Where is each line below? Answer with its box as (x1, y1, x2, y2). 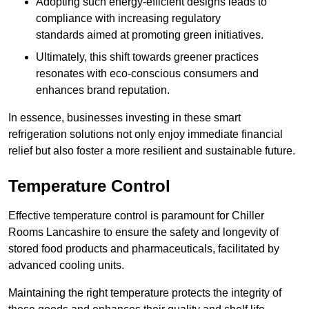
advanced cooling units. (8, 259, 124, 272)
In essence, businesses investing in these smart (8, 112, 241, 124)
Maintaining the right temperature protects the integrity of (8, 287, 281, 299)
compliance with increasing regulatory (36, 12, 221, 25)
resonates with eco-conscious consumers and (36, 68, 259, 80)
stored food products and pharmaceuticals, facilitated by (8, 243, 279, 255)
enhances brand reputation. (36, 84, 170, 97)
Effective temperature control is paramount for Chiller (8, 210, 264, 222)
